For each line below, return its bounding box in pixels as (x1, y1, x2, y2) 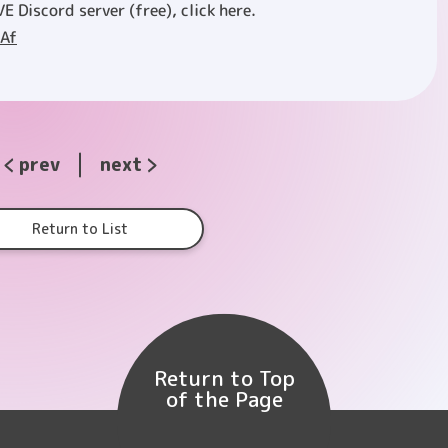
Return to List (32, 219, 129, 238)
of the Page (165, 383, 283, 414)
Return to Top (153, 362, 295, 393)
